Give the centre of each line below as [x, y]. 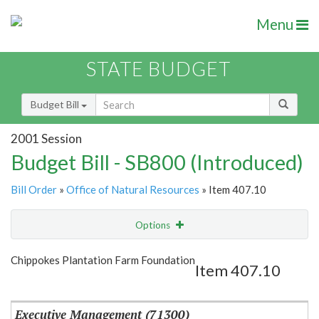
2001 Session [46, 138]
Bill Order [34, 190]
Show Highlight [116, 254]
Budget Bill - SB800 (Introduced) [157, 162]
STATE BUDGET [158, 69]
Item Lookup [42, 284]
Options [154, 225]
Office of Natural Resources [133, 190]
